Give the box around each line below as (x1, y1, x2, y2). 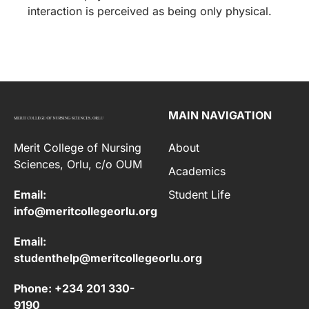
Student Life (168, 188, 230, 201)
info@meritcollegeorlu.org (14, 204, 157, 218)
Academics (168, 164, 226, 178)
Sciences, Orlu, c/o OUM (14, 157, 142, 171)
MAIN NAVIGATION (168, 108, 272, 122)
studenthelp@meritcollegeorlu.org (14, 251, 202, 265)
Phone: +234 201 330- (14, 281, 134, 295)
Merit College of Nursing (14, 141, 141, 154)
